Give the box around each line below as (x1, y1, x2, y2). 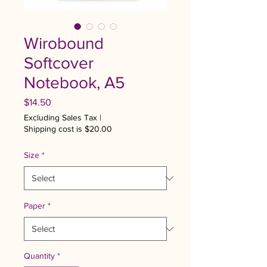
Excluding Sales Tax (24, 113, 97, 122)
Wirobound (24, 34, 104, 52)
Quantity (24, 251, 55, 260)
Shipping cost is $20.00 (24, 124, 112, 133)
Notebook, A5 (24, 73, 125, 92)
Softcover (24, 54, 94, 72)
